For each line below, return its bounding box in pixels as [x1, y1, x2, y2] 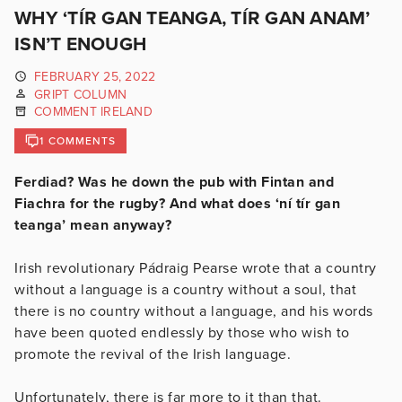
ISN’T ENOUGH [14, 33, 146, 56]
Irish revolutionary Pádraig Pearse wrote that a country [14, 258, 377, 277]
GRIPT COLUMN [34, 86, 127, 102]
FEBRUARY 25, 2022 [34, 69, 156, 84]
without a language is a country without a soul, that [14, 280, 356, 299]
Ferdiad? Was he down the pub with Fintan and [14, 172, 334, 191]
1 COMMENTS [39, 134, 117, 147]
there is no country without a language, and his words [14, 301, 373, 320]
